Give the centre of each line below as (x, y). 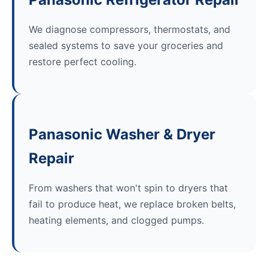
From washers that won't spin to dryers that (128, 188)
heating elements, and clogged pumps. (116, 220)
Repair (51, 159)
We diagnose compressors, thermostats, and (130, 30)
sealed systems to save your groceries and (126, 46)
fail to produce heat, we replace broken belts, (132, 204)
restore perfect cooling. (83, 62)
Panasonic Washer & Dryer (122, 135)
